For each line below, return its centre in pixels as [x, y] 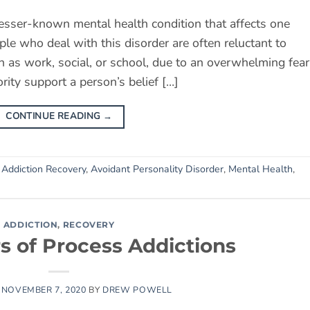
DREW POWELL [137, 289]
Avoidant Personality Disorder [157, 169]
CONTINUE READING [54, 117]
